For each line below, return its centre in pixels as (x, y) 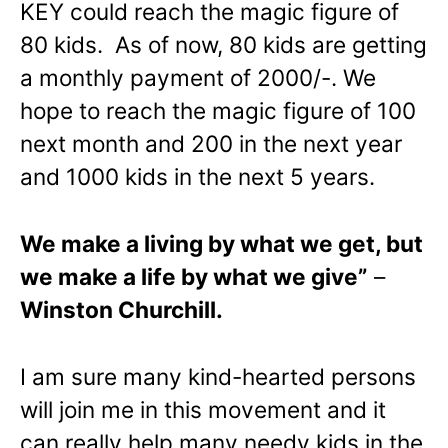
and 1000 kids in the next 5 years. (197, 177)
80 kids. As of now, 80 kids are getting (223, 45)
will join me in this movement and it (203, 410)
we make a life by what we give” (194, 277)
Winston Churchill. (121, 310)
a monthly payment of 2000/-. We (198, 78)
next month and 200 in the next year (211, 144)
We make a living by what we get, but (221, 244)
